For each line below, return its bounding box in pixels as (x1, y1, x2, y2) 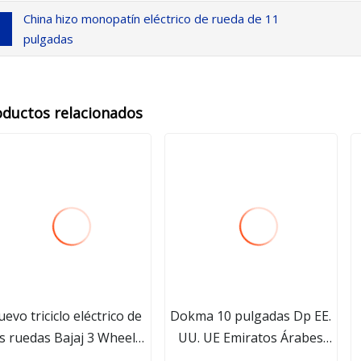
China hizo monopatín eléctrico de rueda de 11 (23, 10, 280, 27)
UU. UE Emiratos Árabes (178, 328, 324, 346)
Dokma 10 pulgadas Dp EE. (170, 306, 332, 325)
